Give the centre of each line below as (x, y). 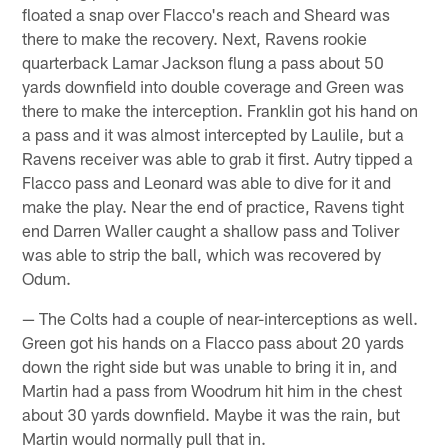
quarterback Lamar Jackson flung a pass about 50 (203, 62)
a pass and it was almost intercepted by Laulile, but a (213, 134)
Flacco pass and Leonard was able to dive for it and (207, 182)
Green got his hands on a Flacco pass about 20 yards (213, 342)
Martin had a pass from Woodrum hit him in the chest (212, 390)
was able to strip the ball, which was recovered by (202, 254)
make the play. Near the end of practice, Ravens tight (213, 206)
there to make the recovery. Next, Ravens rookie (195, 38)
